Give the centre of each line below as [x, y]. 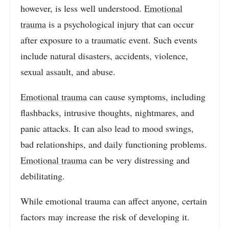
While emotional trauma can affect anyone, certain [114, 201]
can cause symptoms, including [146, 96]
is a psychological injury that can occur [120, 24]
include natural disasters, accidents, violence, [104, 55]
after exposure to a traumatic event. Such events [109, 40]
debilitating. [43, 176]
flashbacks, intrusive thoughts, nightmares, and [107, 112]
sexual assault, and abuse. [68, 71]
